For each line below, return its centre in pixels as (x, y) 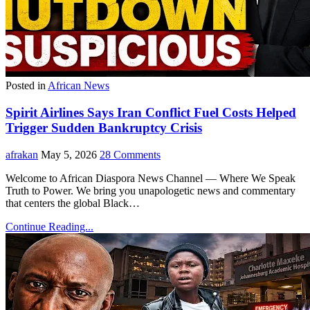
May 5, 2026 (69, 154)
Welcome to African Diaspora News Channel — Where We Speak (151, 178)
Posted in (27, 86)
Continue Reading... (49, 226)
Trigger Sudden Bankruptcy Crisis (104, 128)
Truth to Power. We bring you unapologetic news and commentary (151, 190)
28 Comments (130, 154)
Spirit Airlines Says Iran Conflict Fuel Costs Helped (151, 113)
